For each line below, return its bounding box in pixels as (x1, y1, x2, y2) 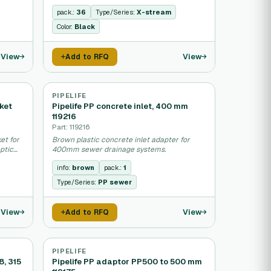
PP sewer (97, 178, 132, 186)
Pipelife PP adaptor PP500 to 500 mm (51, 256, 202, 267)
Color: (56, 22, 74, 31)
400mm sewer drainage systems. (51, 145, 166, 154)
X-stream (136, 8, 171, 16)
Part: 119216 (51, 122, 90, 131)
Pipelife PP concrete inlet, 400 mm (51, 101, 188, 111)
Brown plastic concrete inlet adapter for (51, 135, 190, 145)
